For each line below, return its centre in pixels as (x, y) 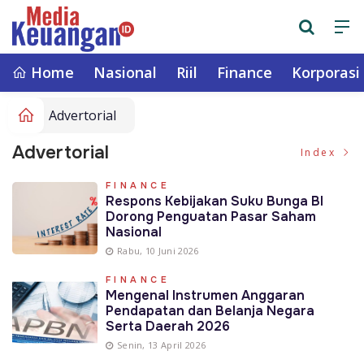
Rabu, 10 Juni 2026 (158, 251)
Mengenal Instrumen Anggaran (205, 295)
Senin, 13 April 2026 (161, 345)
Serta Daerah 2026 (167, 326)
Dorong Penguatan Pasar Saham (210, 217)
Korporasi (326, 72)
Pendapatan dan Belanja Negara (210, 311)
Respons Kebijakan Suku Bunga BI (214, 201)
